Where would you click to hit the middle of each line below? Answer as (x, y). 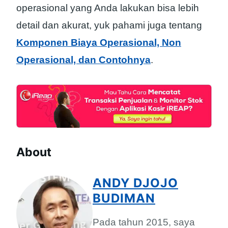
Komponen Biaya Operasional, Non (99, 43)
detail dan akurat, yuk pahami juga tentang (109, 25)
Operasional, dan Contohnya (83, 60)
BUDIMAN (124, 198)
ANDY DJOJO (135, 183)
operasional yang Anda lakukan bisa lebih (108, 8)
